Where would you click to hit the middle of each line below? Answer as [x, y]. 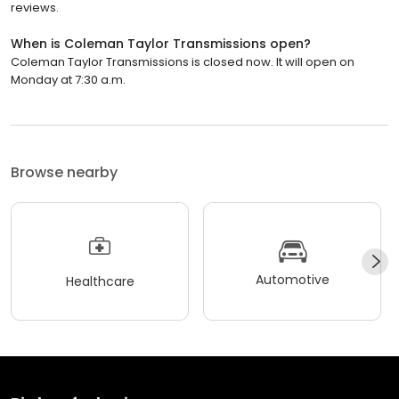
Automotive [292, 279]
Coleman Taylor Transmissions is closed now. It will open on [183, 62]
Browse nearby [64, 173]
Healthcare [100, 281]
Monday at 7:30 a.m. [68, 80]
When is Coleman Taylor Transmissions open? [161, 44]
